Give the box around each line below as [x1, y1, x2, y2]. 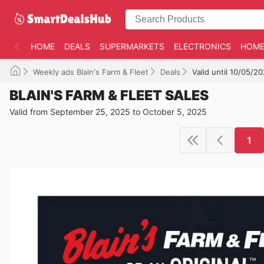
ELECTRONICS [174, 41, 231, 51]
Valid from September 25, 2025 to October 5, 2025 [9, 107, 207, 117]
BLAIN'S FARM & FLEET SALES [9, 87, 209, 104]
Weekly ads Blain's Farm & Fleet [33, 67, 148, 77]
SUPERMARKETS [100, 41, 164, 51]
